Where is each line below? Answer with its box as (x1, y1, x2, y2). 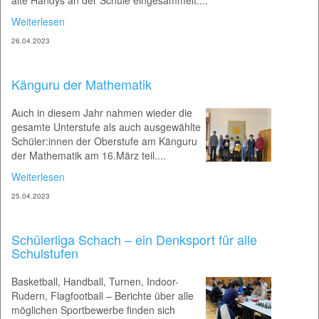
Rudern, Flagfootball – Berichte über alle (11, 288, 194, 303)
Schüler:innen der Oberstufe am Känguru (11, 134, 197, 148)
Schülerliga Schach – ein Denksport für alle (11, 230, 257, 249)
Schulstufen (11, 244, 78, 262)
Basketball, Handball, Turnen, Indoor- (11, 274, 179, 288)
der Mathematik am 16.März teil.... (11, 148, 166, 162)
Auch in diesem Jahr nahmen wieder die (11, 105, 192, 120)
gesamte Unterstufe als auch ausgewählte (11, 120, 201, 134)
